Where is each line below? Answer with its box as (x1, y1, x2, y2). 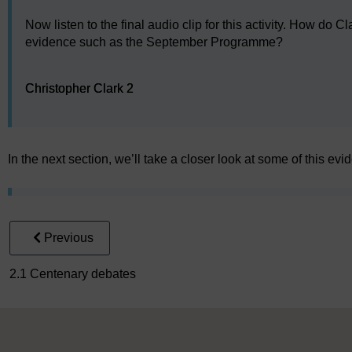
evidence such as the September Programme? (25, 35, 283, 49)
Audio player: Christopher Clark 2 (24, 68, 210, 82)
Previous (44, 230, 93, 244)
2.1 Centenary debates (9, 266, 136, 280)
